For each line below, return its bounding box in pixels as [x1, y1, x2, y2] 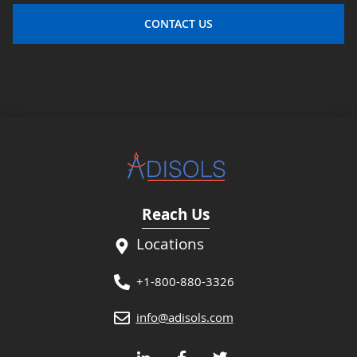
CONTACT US [144, 16, 213, 32]
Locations [135, 233, 204, 254]
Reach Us [141, 202, 210, 225]
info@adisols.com [135, 308, 233, 325]
